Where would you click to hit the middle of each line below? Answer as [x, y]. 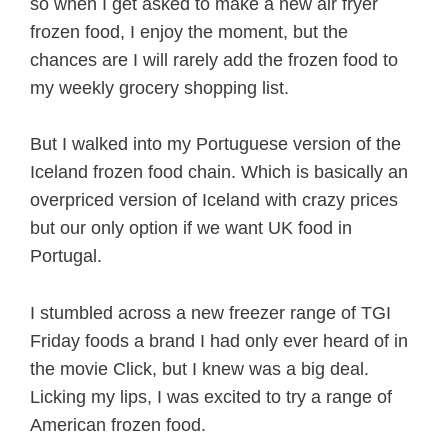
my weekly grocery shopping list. [159, 87]
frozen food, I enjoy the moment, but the [189, 31]
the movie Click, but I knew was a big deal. [199, 369]
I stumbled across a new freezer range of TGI [210, 313]
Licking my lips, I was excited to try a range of [211, 397]
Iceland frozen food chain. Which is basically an [219, 172]
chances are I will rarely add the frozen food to [214, 59]
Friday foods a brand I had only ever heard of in [219, 341]
